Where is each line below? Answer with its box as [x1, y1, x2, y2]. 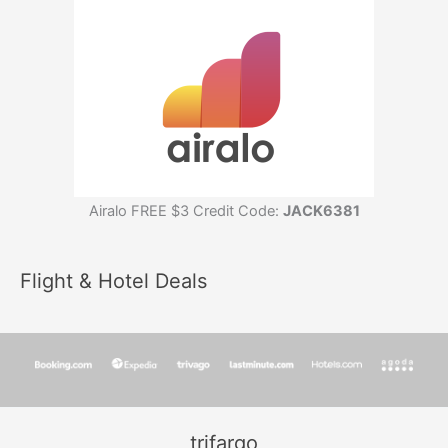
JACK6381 [282, 201, 360, 220]
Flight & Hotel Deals [20, 269, 207, 294]
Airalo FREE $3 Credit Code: [88, 201, 283, 220]
